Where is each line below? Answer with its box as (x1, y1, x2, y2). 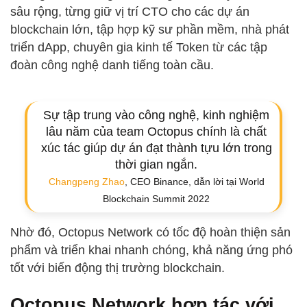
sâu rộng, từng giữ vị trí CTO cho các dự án (10, 5, 249, 19)
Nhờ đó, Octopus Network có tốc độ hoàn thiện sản (10, 225, 291, 239)
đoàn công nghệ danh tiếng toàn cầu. (10, 58, 214, 72)
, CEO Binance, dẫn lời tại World (124, 176, 265, 187)
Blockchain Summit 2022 (103, 193, 210, 204)
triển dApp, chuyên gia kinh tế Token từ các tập (10, 40, 267, 54)
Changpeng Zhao (48, 176, 125, 187)
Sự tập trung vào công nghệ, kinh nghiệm (43, 108, 269, 122)
